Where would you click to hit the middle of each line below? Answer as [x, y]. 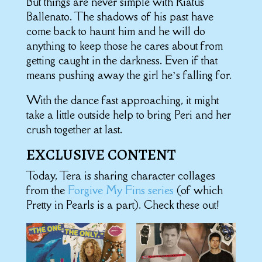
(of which [198, 190]
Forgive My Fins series [120, 190]
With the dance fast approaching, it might [122, 100]
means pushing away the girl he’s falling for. [129, 75]
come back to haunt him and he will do [116, 31]
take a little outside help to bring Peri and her [128, 115]
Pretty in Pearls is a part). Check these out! [122, 205]
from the [47, 190]
